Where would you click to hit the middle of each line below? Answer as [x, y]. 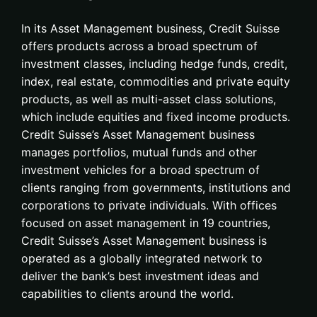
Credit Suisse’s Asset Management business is [144, 241]
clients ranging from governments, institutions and [156, 188]
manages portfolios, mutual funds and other [139, 152]
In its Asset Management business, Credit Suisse [150, 28]
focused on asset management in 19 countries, [146, 223]
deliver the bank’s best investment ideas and [140, 276]
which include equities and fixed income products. [156, 117]
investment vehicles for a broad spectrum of [140, 170]
